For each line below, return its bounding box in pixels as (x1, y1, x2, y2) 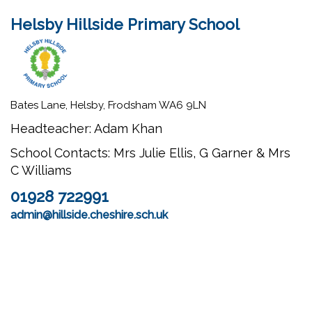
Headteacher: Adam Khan (10, 121, 162, 136)
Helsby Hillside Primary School (10, 15, 239, 34)
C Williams (10, 163, 72, 178)
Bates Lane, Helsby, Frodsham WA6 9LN (10, 99, 206, 112)
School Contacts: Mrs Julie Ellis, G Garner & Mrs (10, 146, 290, 161)
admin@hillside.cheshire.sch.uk (10, 208, 168, 222)
